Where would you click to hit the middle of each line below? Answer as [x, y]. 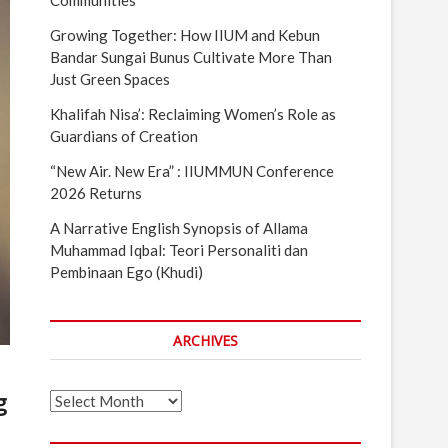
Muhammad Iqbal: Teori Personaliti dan [179, 250]
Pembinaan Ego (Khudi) [126, 272]
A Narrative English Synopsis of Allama [179, 228]
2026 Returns [96, 193]
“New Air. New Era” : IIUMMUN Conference [192, 171]
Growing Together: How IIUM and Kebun [185, 35]
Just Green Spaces [110, 79]
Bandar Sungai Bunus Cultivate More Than [191, 57]
